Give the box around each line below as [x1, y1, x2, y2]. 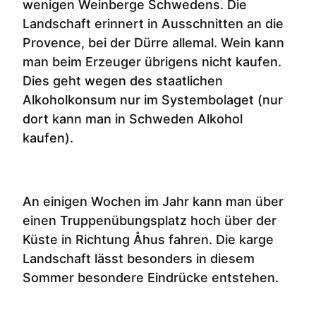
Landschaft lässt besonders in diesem [23, 251, 255, 267]
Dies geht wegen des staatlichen [23, 73, 223, 89]
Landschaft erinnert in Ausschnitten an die [23, 16, 284, 32]
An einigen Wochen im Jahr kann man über [23, 194, 284, 209]
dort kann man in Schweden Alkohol [23, 111, 243, 127]
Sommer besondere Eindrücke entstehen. [23, 270, 279, 286]
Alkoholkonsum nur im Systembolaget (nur [23, 92, 283, 108]
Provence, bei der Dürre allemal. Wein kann [23, 35, 284, 51]
